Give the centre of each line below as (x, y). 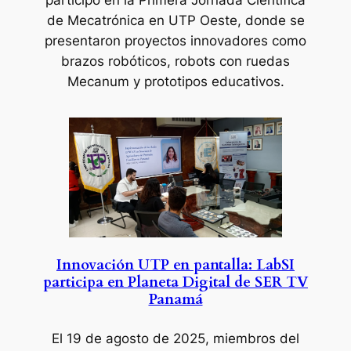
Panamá (175, 299)
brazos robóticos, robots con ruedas (175, 61)
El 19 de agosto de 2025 (128, 338)
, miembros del (252, 338)
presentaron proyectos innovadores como (175, 40)
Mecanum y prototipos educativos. (175, 81)
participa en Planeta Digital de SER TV (175, 282)
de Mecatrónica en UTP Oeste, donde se (175, 20)
